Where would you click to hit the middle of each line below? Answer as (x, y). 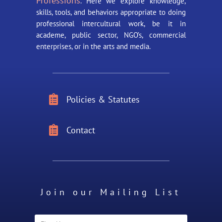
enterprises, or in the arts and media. (93, 47)
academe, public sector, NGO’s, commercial (111, 35)
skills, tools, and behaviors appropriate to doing (111, 12)
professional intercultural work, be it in (111, 24)
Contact (81, 130)
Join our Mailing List (111, 192)
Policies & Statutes (103, 100)
